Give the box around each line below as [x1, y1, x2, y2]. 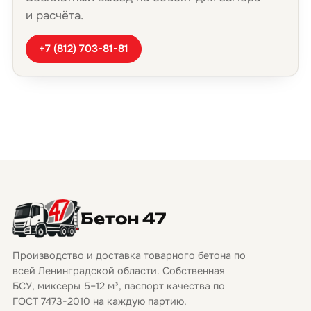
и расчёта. [26, 8, 83, 23]
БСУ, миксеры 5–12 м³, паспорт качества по [12, 280, 225, 292]
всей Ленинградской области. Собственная [12, 264, 225, 277]
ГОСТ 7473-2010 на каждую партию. [12, 295, 187, 308]
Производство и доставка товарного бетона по [12, 249, 246, 262]
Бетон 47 [81, 209, 167, 228]
